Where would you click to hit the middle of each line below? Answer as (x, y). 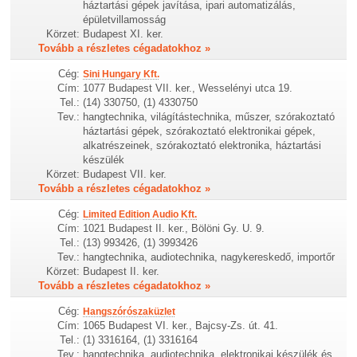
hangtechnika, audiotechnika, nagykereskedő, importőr (209, 257)
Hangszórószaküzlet (129, 311)
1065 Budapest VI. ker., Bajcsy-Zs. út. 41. (181, 325)
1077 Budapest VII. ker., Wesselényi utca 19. (188, 88)
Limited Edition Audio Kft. (140, 214)
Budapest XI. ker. (124, 33)
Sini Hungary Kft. (122, 74)
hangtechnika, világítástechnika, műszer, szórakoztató (209, 116)
